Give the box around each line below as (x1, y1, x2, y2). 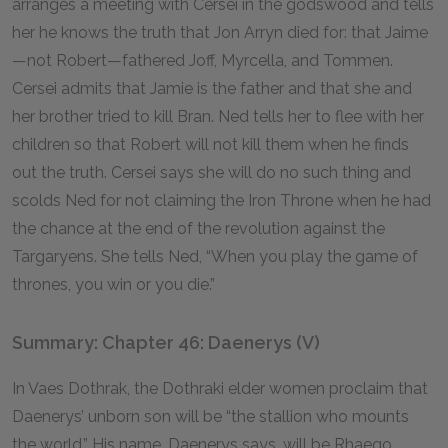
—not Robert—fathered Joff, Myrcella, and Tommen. (12, 51, 393, 70)
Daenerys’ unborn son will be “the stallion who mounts (12, 407, 409, 426)
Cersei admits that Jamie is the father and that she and (12, 79, 412, 98)
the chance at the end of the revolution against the (12, 219, 385, 238)
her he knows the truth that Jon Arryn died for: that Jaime (12, 23, 428, 42)
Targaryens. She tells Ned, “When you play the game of (12, 247, 418, 266)
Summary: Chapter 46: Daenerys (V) (12, 332, 320, 353)
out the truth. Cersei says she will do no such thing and (12, 163, 411, 182)
